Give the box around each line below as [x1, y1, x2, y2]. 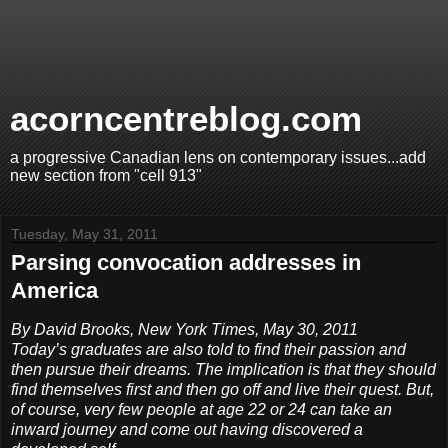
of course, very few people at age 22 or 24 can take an [11, 400, 392, 418]
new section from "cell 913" [10, 167, 202, 184]
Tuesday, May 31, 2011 [11, 226, 158, 242]
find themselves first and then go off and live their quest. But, [11, 380, 434, 398]
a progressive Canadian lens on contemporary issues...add [10, 149, 426, 166]
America [11, 278, 98, 303]
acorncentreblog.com [10, 100, 362, 138]
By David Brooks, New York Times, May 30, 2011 [11, 320, 358, 338]
